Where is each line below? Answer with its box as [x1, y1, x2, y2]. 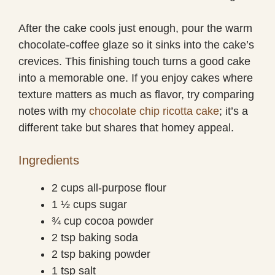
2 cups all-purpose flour [52, 181, 166, 194]
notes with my [18, 104, 89, 117]
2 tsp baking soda [52, 231, 138, 244]
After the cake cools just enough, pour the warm [18, 21, 252, 34]
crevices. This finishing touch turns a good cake [18, 55, 250, 68]
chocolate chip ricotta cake [89, 104, 219, 117]
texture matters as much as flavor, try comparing [18, 88, 254, 101]
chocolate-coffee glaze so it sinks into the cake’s [18, 38, 254, 51]
